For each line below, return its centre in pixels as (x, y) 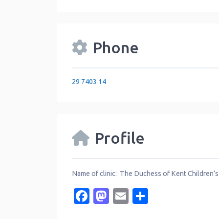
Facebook (124, 196)
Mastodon (145, 196)
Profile (120, 138)
